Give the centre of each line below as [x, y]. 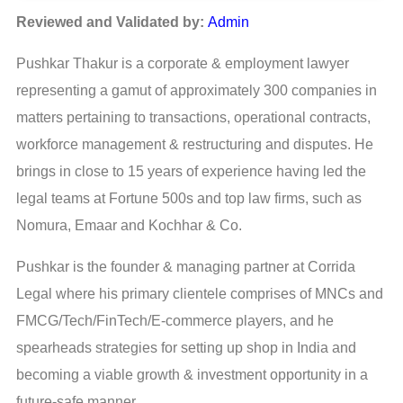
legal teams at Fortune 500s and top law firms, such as [189, 199]
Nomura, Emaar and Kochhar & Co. [129, 226]
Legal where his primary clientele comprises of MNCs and [200, 294]
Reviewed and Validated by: [112, 22]
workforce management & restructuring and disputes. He [195, 145]
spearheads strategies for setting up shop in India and [186, 348]
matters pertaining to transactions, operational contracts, [193, 118]
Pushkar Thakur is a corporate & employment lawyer [183, 64]
